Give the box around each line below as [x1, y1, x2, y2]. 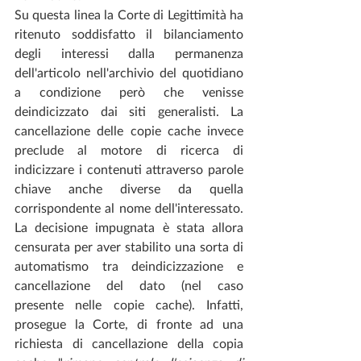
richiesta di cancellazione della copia [15, 335, 243, 351]
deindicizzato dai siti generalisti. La [15, 103, 243, 118]
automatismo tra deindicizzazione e [15, 258, 243, 273]
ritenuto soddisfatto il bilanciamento [15, 26, 243, 41]
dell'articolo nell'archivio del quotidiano [15, 64, 243, 80]
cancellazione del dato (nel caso [15, 277, 243, 293]
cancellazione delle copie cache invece [15, 122, 243, 138]
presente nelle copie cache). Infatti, [15, 297, 243, 312]
